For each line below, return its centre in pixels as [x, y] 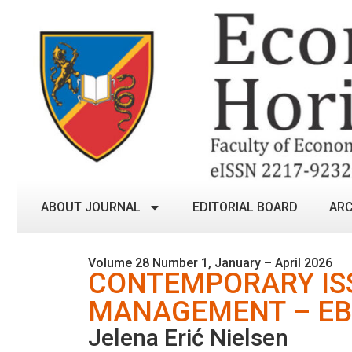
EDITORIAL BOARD [245, 207]
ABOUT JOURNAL [91, 207]
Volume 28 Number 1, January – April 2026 [210, 262]
